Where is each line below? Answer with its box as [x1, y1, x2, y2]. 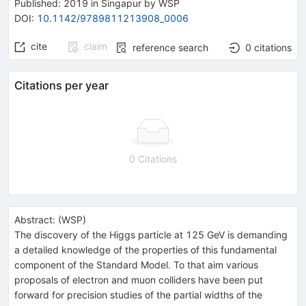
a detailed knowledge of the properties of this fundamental [14, 243, 277, 255]
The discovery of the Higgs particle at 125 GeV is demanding [14, 228, 288, 240]
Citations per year [14, 78, 109, 92]
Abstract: [14, 213, 55, 225]
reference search [133, 41, 208, 53]
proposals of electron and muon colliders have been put [14, 273, 263, 286]
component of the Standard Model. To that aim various [14, 258, 258, 270]
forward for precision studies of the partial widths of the [14, 288, 262, 301]
